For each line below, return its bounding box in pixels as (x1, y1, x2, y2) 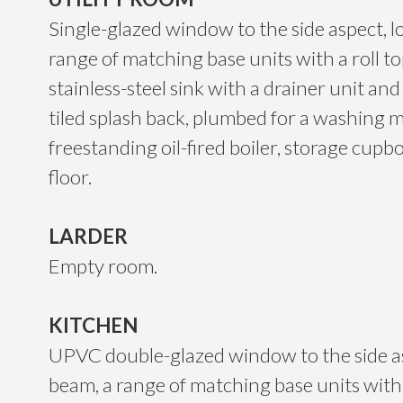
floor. (48, 165, 92, 190)
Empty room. (48, 254, 157, 279)
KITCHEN (48, 313, 138, 338)
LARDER (48, 224, 128, 249)
